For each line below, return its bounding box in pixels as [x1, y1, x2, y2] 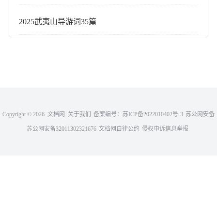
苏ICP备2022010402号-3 [123, 111, 183, 118]
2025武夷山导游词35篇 [19, 17, 97, 26]
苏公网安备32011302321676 [26, 125, 96, 133]
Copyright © [2, 111, 33, 118]
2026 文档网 [33, 111, 68, 118]
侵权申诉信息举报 [141, 125, 188, 133]
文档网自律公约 [98, 125, 139, 133]
